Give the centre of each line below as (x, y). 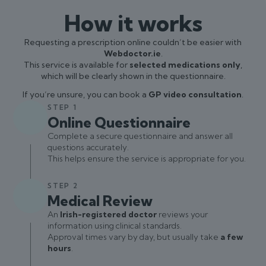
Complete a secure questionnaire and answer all (140, 136)
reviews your (183, 214)
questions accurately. (88, 147)
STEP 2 (63, 186)
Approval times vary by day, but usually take (134, 237)
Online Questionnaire (119, 122)
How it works (133, 23)
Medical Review (100, 201)
